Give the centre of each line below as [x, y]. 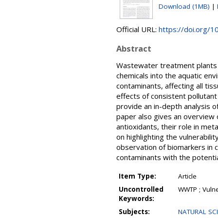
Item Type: [137, 176]
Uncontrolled [141, 189]
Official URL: [137, 29]
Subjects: [134, 212]
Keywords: [136, 199]
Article [187, 176]
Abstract [134, 48]
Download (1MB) [184, 6]
